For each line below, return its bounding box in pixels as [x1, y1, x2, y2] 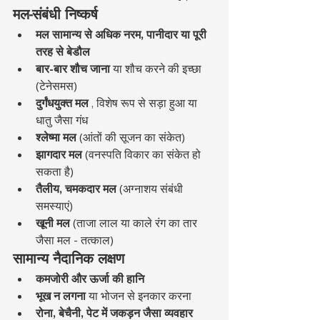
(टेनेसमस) [36, 78, 77, 93]
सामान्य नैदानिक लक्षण [13, 249, 124, 268]
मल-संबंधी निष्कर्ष [13, 4, 98, 24]
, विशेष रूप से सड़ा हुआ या [89, 95, 200, 110]
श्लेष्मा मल [36, 129, 76, 144]
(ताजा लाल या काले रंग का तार [70, 215, 200, 230]
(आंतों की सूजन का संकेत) [76, 129, 185, 144]
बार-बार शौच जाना [36, 61, 110, 76]
